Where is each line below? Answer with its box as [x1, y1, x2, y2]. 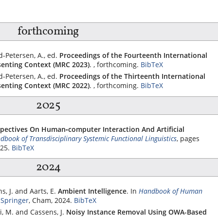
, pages [177, 133, 200, 143]
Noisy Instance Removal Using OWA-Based [66, 207, 207, 217]
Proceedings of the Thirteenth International [59, 72, 205, 81]
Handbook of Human [139, 186, 202, 196]
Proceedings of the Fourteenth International [59, 51, 207, 60]
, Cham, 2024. [29, 196, 72, 205]
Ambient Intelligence [58, 186, 127, 196]
